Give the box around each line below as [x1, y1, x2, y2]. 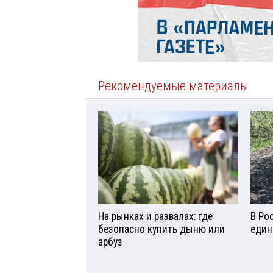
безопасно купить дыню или [98, 223, 225, 235]
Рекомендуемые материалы [98, 79, 249, 94]
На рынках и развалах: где [98, 210, 213, 222]
